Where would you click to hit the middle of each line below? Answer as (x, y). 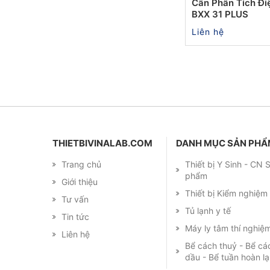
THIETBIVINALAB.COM (102, 143)
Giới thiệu (80, 181)
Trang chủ (81, 164)
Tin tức (75, 216)
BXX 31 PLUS (220, 14)
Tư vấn (75, 199)
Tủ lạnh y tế (208, 210)
